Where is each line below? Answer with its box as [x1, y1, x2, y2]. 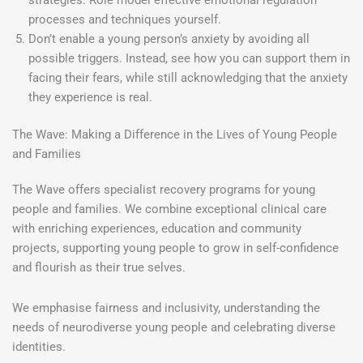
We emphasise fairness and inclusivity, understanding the [12, 300, 320, 315]
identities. [12, 339, 66, 354]
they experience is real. [28, 90, 152, 105]
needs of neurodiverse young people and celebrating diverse [12, 319, 335, 335]
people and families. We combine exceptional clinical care [12, 202, 327, 217]
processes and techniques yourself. [28, 12, 221, 28]
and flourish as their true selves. [12, 260, 186, 275]
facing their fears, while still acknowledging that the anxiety [28, 70, 348, 86]
